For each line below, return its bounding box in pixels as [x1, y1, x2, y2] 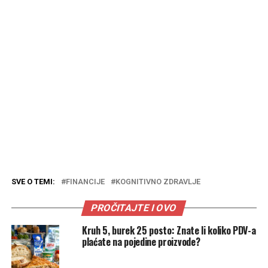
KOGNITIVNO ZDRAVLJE [115, 176, 200, 186]
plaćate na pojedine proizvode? [81, 234, 200, 249]
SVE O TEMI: [11, 176, 55, 186]
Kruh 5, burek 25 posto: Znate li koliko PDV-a [81, 223, 256, 237]
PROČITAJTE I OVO [90, 202, 179, 214]
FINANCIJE [65, 176, 105, 186]
